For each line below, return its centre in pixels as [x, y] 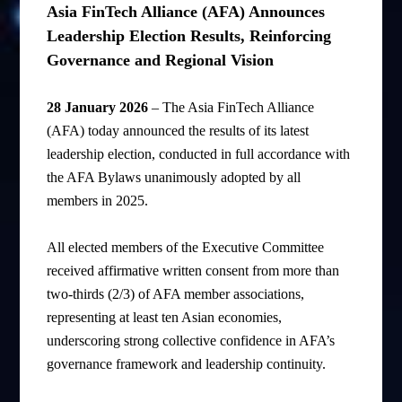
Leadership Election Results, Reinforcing [189, 36]
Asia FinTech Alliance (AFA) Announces [186, 12]
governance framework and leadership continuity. [187, 364]
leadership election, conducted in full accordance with [199, 154]
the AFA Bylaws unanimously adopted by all [174, 178]
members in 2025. [98, 201]
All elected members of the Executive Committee [186, 248]
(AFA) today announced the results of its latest [178, 131]
